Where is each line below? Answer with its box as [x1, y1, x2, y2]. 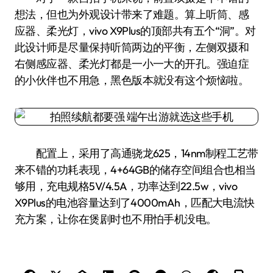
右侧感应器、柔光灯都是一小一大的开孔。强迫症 [15, 57, 249, 71]
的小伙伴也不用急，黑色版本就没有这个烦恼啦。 [15, 73, 249, 87]
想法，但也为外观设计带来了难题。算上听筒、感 [15, 7, 249, 21]
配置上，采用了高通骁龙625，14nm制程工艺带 [15, 146, 258, 160]
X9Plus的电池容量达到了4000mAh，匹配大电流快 [15, 196, 255, 210]
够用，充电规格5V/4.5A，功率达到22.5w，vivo [15, 179, 238, 193]
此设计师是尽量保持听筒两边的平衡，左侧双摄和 [15, 40, 249, 54]
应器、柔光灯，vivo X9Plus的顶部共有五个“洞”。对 [15, 24, 256, 38]
